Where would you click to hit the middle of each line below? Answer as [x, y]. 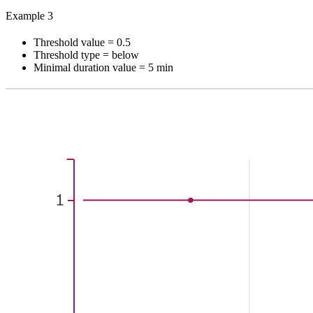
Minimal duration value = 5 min [103, 67]
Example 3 [29, 15]
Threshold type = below [86, 54]
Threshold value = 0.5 [82, 42]
